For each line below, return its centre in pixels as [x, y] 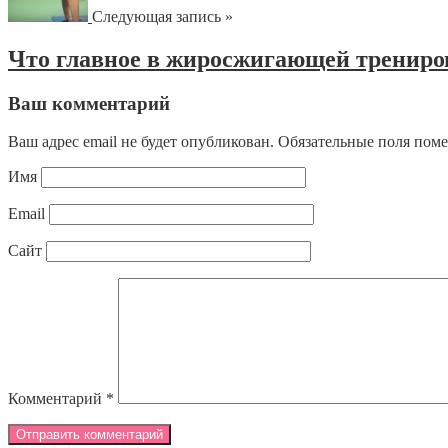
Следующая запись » [162, 16]
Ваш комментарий [89, 103]
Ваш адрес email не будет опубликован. [141, 142]
